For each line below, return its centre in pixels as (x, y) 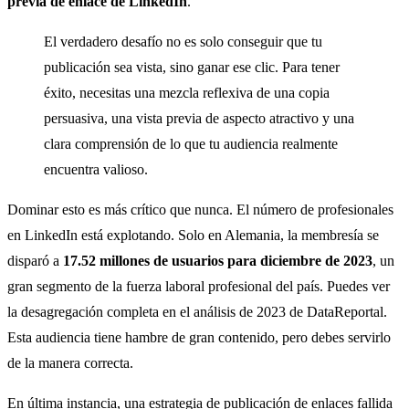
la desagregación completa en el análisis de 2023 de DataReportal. (197, 312)
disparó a (35, 261)
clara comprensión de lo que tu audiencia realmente (191, 144)
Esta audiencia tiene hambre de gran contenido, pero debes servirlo (199, 338)
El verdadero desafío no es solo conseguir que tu (183, 42)
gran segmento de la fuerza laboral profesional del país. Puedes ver (199, 287)
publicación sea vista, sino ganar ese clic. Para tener (192, 68)
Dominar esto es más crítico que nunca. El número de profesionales (200, 210)
